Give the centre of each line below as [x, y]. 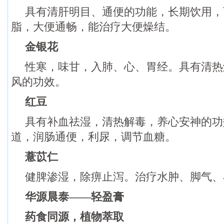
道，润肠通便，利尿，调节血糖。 [93, 137]
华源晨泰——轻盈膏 [74, 197]
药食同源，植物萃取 [74, 217]
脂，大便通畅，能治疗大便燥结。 [93, 27]
